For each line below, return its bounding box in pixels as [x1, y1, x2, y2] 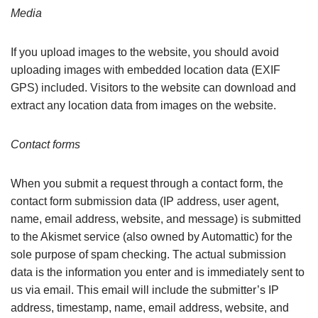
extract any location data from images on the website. [11, 99, 276, 111]
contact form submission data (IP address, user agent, [11, 195, 279, 207]
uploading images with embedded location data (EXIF [11, 64, 280, 76]
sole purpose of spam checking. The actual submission [11, 248, 286, 261]
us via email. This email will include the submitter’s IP [11, 284, 279, 296]
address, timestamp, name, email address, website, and [11, 302, 289, 314]
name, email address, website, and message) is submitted [11, 213, 301, 225]
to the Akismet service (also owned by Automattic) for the [11, 231, 292, 243]
